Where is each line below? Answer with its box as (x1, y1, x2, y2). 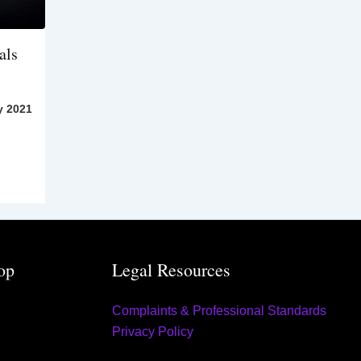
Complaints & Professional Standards (111, 304, 326, 318)
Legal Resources (111, 258, 230, 282)
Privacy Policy (111, 325, 193, 339)
